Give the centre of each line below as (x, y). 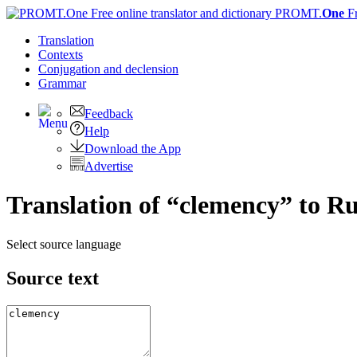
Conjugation (71, 69)
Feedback (109, 114)
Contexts (61, 55)
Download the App (133, 149)
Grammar (62, 83)
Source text (53, 278)
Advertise (109, 166)
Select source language (64, 244)
